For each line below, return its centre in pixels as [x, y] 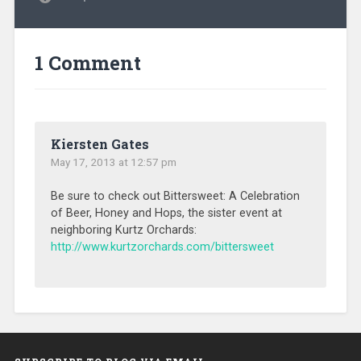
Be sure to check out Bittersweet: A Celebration [175, 197]
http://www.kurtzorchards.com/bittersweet [162, 247]
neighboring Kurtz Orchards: [123, 230]
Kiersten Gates [100, 144]
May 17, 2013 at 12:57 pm [113, 162]
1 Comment [87, 63]
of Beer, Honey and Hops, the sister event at [166, 214]
